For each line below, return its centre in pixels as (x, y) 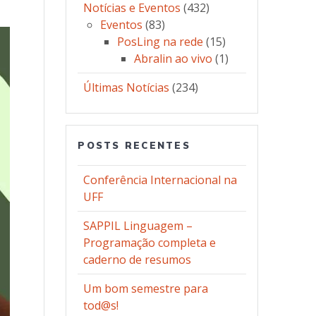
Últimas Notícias (127, 88)
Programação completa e (150, 243)
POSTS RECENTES (134, 146)
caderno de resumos (138, 260)
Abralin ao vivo (174, 59)
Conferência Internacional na (160, 180)
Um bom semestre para (146, 289)
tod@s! (101, 306)
